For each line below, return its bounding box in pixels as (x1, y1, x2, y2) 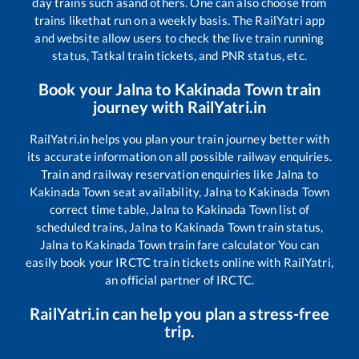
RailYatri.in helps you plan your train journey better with (29, 131, 330, 146)
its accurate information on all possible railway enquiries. (27, 148, 332, 163)
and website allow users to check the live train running (34, 30, 325, 45)
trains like (34, 12, 89, 27)
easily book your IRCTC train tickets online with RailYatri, (26, 254, 333, 269)
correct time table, (49, 201, 151, 216)
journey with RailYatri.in (92, 96, 267, 116)
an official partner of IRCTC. (105, 272, 254, 287)
